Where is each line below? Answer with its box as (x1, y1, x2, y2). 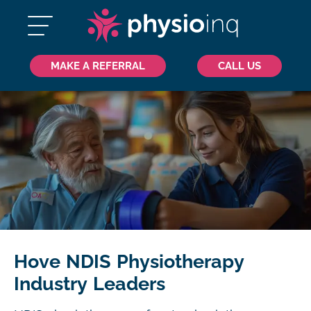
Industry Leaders (14, 274, 165, 294)
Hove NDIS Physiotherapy (14, 251, 244, 272)
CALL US (217, 60, 261, 72)
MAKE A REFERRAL (50, 60, 145, 72)
